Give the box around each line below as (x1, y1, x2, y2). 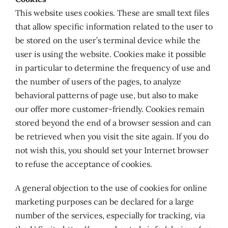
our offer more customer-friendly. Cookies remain (15, 104, 205, 114)
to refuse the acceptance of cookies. (15, 159, 152, 169)
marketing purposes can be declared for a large (15, 196, 194, 207)
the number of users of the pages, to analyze (15, 76, 181, 87)
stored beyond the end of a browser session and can (15, 118, 211, 128)
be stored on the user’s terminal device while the (15, 35, 201, 45)
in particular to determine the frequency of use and (15, 63, 211, 73)
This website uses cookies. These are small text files (15, 8, 209, 18)
